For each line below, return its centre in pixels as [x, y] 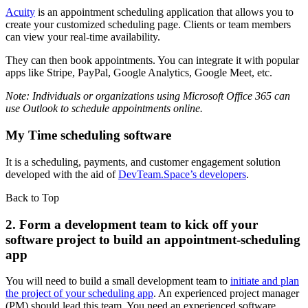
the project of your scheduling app [79, 294]
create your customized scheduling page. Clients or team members [148, 25]
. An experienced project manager [226, 294]
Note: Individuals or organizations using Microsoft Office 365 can [148, 96]
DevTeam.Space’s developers [182, 174]
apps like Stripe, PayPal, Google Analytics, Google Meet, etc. [139, 73]
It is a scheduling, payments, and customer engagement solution [143, 162]
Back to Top [32, 197]
